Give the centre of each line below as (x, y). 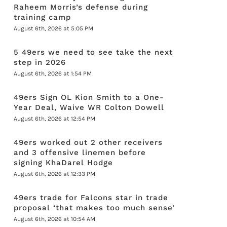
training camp (43, 17)
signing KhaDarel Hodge (64, 163)
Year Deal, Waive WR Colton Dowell (89, 107)
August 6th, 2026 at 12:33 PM (55, 174)
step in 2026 (40, 62)
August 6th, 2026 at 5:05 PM (54, 28)
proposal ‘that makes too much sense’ (94, 208)
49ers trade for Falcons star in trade (91, 198)
